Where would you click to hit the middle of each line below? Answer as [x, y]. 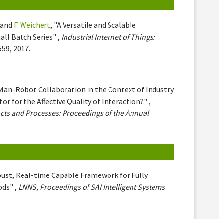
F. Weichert [32, 25]
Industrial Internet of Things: [108, 37]
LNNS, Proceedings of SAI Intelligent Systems [92, 187]
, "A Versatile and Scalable [93, 25]
